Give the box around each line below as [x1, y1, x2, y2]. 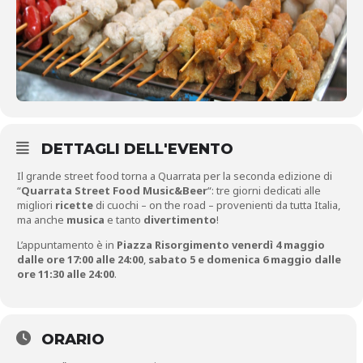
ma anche [17, 212, 66, 228]
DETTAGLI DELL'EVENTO [41, 140, 233, 159]
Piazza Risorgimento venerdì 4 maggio [114, 237, 325, 253]
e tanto [105, 212, 143, 228]
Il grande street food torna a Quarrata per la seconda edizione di [17, 169, 332, 184]
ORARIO [41, 331, 105, 349]
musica [66, 212, 105, 228]
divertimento [143, 212, 216, 228]
